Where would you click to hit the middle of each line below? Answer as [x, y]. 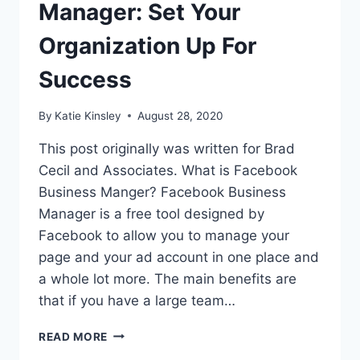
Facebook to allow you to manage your [164, 235]
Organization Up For [147, 46]
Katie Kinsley [88, 115]
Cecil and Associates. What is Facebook [168, 170]
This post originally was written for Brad [167, 148]
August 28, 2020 [181, 115]
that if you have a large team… [137, 300]
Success [85, 80]
